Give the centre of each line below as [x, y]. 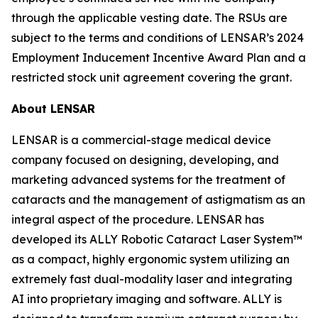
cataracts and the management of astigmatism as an [158, 199]
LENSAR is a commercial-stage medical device [141, 140]
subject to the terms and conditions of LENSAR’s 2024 [158, 38]
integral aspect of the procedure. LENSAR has [138, 219]
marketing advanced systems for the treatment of [148, 180]
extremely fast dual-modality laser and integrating [152, 279]
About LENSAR [53, 109]
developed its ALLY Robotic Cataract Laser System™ [157, 239]
